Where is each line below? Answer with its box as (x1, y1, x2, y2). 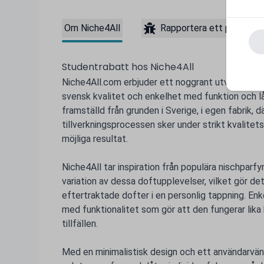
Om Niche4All (64, 22, 120, 34)
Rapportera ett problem (160, 22, 259, 34)
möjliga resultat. (61, 133, 128, 144)
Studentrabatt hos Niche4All (61, 60, 194, 74)
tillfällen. (61, 218, 98, 229)
